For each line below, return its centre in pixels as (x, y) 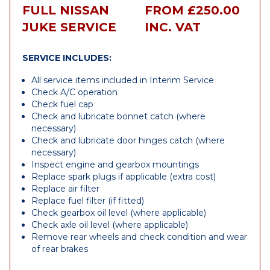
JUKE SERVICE (69, 27)
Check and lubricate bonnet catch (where (118, 116)
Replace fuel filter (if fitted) (88, 201)
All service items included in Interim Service (123, 80)
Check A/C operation (74, 92)
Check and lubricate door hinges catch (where (128, 140)
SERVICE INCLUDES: (67, 58)
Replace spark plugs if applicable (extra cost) (124, 177)
